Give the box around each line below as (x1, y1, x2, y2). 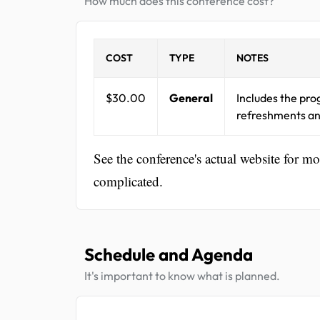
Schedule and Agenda (84, 243, 253, 265)
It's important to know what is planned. (84, 268, 280, 283)
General (169, 90, 213, 105)
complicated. (94, 171, 163, 190)
